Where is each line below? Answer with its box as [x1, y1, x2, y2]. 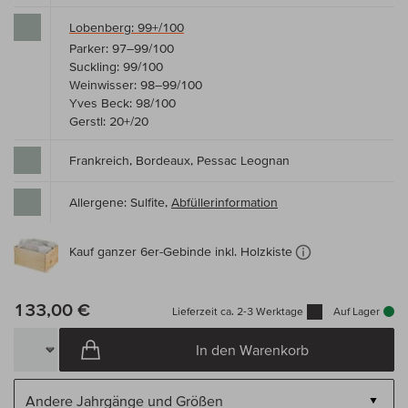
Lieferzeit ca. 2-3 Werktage [172, 305, 303, 318]
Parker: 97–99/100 [69, 41, 174, 56]
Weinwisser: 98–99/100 [69, 77, 202, 93]
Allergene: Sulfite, [69, 195, 171, 210]
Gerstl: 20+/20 [69, 114, 148, 129]
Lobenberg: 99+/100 [69, 20, 184, 36]
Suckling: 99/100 [69, 59, 163, 75]
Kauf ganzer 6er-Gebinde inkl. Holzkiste [69, 243, 292, 259]
